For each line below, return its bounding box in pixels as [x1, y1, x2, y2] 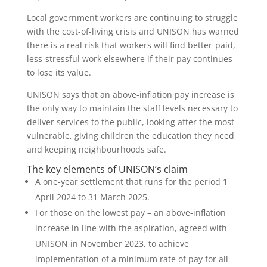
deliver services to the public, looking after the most [26, 116, 234, 128]
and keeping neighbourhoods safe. [26, 144, 166, 155]
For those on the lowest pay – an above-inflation [35, 207, 226, 218]
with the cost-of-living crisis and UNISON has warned [26, 26, 239, 37]
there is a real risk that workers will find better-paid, [26, 39, 235, 51]
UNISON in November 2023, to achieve [35, 238, 189, 249]
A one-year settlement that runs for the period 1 [35, 176, 228, 187]
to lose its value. [26, 67, 91, 78]
